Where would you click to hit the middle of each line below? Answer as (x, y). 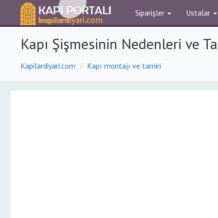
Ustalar (199, 13)
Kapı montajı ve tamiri (124, 66)
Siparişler (151, 13)
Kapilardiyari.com (48, 66)
